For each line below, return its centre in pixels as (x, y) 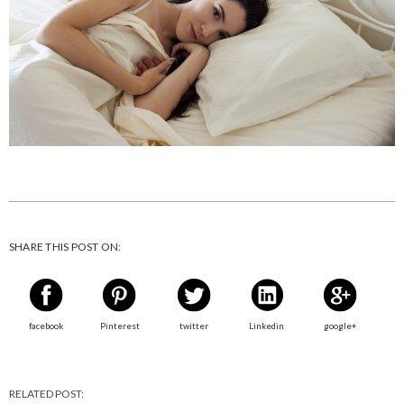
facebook (46, 326)
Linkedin (267, 326)
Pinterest (120, 326)
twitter (193, 326)
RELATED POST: (46, 393)
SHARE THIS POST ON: (65, 246)
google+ (340, 326)
